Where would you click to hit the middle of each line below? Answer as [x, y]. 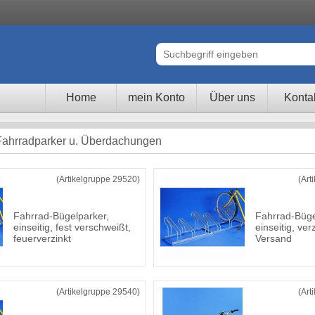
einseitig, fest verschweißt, [72, 227]
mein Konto [156, 97]
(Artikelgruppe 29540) [98, 292]
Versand [274, 238]
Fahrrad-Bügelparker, [61, 216]
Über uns [232, 97]
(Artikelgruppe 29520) [98, 179]
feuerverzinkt [42, 238]
